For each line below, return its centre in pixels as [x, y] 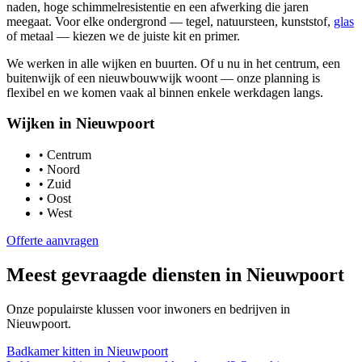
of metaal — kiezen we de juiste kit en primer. [123, 36]
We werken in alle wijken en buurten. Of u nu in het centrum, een [173, 63]
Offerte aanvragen [53, 241]
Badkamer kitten [48, 351]
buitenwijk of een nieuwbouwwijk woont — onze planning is [163, 78]
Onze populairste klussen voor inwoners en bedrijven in [148, 309]
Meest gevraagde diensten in [126, 274]
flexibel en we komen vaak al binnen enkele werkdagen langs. [165, 92]
